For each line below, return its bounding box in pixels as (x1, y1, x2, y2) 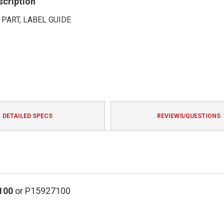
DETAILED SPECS (2, 112, 52, 120)
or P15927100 (13, 185, 70, 196)
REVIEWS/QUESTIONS (156, 112, 220, 120)
